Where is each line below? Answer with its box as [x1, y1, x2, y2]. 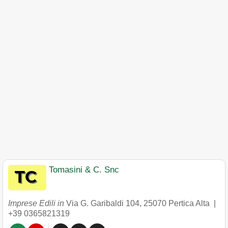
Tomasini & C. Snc [49, 165, 119, 175]
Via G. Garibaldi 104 [66, 199, 139, 208]
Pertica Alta [168, 199, 210, 208]
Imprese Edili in [8, 199, 66, 208]
